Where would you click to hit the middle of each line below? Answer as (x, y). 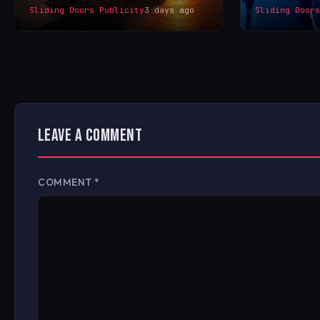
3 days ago (169, 10)
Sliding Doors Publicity (87, 10)
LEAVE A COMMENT (90, 136)
